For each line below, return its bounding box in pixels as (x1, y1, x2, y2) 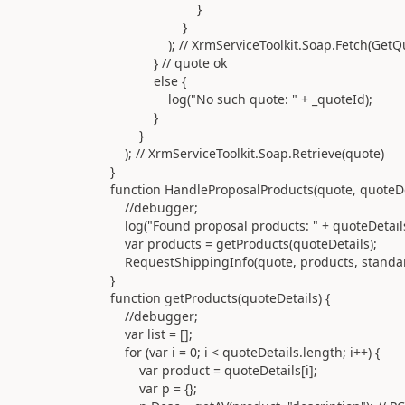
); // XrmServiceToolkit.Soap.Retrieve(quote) (66, 144, 384, 162)
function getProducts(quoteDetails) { (66, 288, 330, 306)
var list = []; (66, 325, 193, 343)
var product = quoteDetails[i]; (66, 361, 317, 379)
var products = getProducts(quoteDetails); (66, 234, 377, 252)
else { (66, 71, 186, 89)
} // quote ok (66, 53, 227, 71)
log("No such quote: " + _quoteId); (66, 89, 372, 108)
